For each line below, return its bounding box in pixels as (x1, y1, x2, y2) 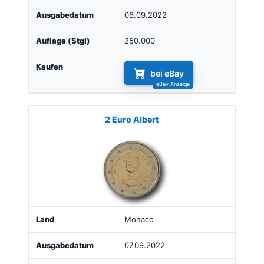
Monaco (124, 215, 154, 225)
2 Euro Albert (105, 114, 159, 125)
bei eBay (150, 68, 184, 79)
